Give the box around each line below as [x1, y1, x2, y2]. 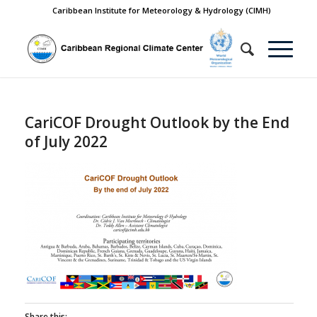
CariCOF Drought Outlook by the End [24, 113, 289, 132]
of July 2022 [24, 132, 108, 151]
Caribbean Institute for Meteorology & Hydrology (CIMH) [52, 5, 272, 16]
